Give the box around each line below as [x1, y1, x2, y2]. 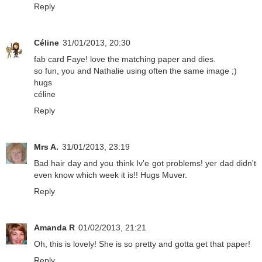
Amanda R [34, 223, 75, 233]
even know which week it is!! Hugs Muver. [34, 170, 187, 180]
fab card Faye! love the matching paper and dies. [34, 54, 216, 64]
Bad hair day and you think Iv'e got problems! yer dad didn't [34, 158, 256, 168]
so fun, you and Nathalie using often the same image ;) [34, 66, 237, 76]
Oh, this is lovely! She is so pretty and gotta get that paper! [34, 239, 250, 249]
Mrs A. [34, 142, 58, 152]
